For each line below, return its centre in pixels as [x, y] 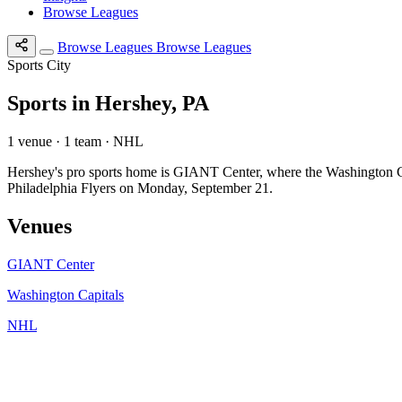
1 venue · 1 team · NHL [75, 141]
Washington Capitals [66, 294]
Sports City [39, 65]
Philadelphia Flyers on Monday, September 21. [140, 188]
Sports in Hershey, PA [108, 103]
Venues [39, 226]
